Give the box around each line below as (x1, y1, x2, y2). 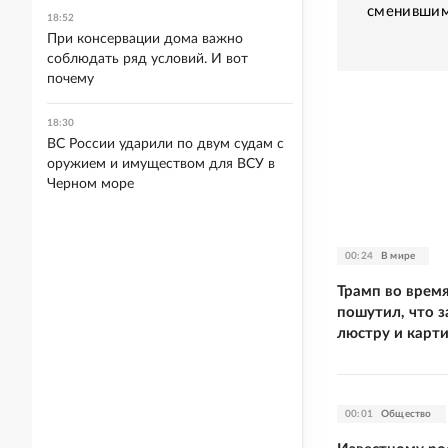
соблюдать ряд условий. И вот (47, 52, 248, 66)
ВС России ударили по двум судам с (47, 137, 284, 151)
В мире (381, 250, 416, 261)
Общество (381, 408, 432, 419)
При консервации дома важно (47, 32, 243, 46)
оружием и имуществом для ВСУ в (47, 157, 275, 171)
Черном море (47, 177, 134, 191)
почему (47, 72, 94, 86)
